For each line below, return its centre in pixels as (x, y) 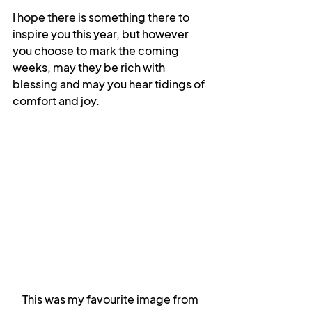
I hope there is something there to (102, 17)
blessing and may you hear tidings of (110, 84)
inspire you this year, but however (102, 34)
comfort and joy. (56, 101)
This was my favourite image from (111, 299)
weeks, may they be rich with (90, 67)
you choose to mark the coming (97, 50)
